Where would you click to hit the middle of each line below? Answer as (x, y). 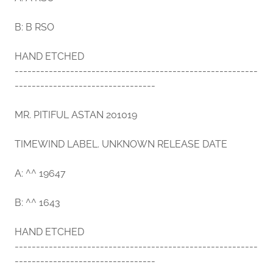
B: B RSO (34, 27)
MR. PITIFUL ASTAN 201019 (76, 115)
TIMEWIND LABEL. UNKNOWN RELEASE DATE (121, 144)
